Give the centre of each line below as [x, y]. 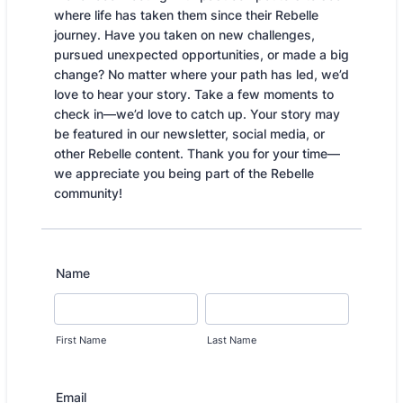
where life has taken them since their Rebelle [186, 15]
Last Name [232, 340]
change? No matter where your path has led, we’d [201, 74]
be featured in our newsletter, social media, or [189, 134]
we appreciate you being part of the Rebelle [184, 173]
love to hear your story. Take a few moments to [194, 94]
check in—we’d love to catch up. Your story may [197, 114]
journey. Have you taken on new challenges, [184, 35]
